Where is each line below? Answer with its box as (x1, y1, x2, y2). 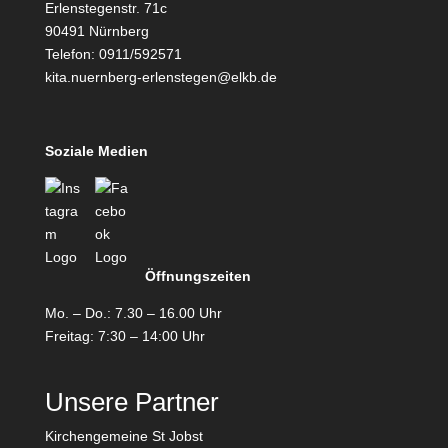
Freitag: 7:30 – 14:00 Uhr (44, 328, 205, 344)
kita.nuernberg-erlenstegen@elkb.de (44, 69, 277, 85)
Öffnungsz (144, 268, 217, 284)
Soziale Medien (44, 143, 148, 159)
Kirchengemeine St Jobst (44, 428, 203, 445)
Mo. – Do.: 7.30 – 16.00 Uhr (44, 305, 222, 321)
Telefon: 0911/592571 (44, 46, 182, 62)
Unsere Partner (44, 387, 219, 418)
